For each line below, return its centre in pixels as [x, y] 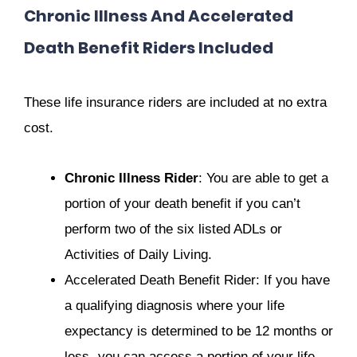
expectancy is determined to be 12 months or [199, 331]
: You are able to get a [263, 178]
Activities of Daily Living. [138, 254]
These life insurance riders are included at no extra [175, 102]
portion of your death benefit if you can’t [182, 203]
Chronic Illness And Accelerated [159, 16]
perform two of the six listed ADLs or [173, 229]
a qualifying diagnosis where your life [175, 305]
